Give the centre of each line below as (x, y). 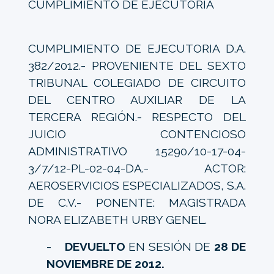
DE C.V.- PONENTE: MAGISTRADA (137, 202)
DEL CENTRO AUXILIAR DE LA (137, 99)
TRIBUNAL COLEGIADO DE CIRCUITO (137, 82)
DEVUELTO (95, 246)
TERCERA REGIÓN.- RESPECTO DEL (137, 117)
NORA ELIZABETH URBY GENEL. (117, 219)
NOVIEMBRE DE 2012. (105, 263)
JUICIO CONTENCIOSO (137, 134)
